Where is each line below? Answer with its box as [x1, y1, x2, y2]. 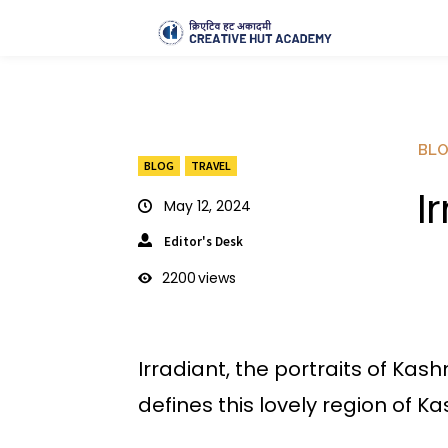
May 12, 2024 [164, 195, 251, 216]
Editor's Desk [164, 232, 243, 250]
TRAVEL [191, 157, 231, 173]
